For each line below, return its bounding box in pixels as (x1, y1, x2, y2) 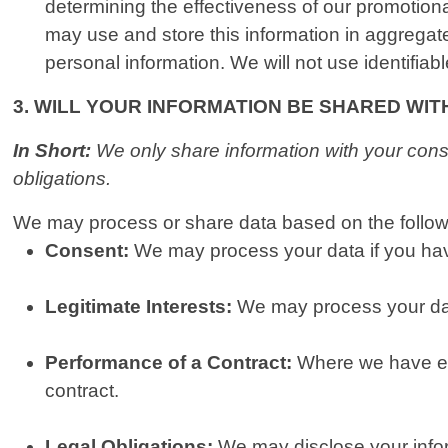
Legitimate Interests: (45, 296, 233, 318)
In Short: (13, 140, 97, 162)
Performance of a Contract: (45, 352, 298, 374)
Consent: (45, 240, 130, 262)
